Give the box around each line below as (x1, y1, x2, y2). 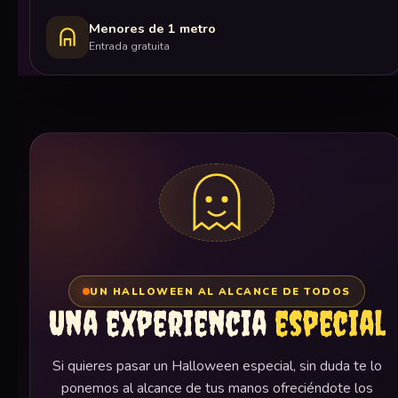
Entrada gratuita (89, 39, 170, 54)
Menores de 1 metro (89, 20, 216, 38)
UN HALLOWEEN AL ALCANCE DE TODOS (90, 284, 351, 299)
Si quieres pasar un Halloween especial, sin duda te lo (52, 356, 382, 377)
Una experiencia (48, 303, 275, 344)
